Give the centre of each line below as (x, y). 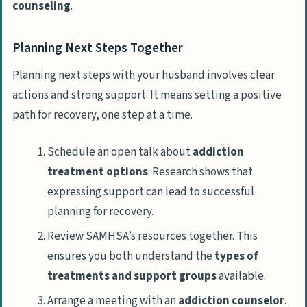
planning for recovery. (100, 211)
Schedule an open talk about (120, 152)
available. (241, 276)
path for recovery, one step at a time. (102, 115)
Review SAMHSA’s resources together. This (152, 236)
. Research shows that (200, 172)
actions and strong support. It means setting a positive (147, 95)
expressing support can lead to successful (151, 192)
